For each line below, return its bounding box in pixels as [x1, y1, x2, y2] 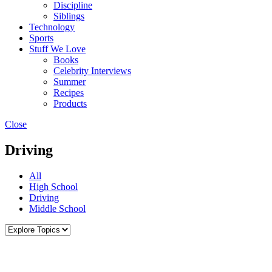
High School [29, 181, 78, 192]
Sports [29, 33, 53, 43]
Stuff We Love [29, 44, 86, 54]
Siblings [53, 11, 84, 21]
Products [53, 98, 87, 109]
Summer [53, 76, 86, 87]
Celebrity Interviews [53, 66, 131, 76]
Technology [29, 22, 75, 32]
